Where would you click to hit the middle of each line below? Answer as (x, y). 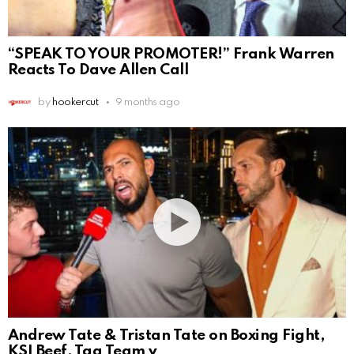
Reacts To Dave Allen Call (98, 70)
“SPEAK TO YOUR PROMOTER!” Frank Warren (171, 54)
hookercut (75, 102)
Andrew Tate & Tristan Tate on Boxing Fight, (166, 335)
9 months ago (147, 102)
